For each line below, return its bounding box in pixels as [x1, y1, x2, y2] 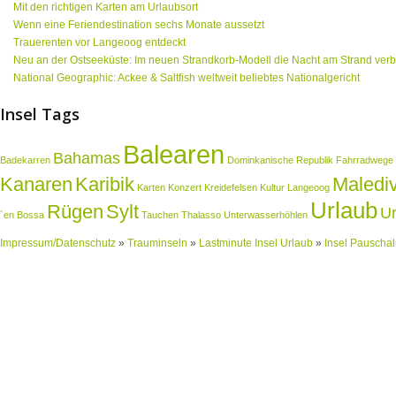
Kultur [260, 181, 285, 193]
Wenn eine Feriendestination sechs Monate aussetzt [13, 18, 264, 31]
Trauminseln [127, 236, 190, 249]
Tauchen [141, 209, 179, 220]
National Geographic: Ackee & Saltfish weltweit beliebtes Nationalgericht [13, 71, 360, 84]
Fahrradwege [336, 154, 393, 165]
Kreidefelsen [204, 181, 257, 193]
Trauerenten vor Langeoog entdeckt [13, 35, 186, 49]
